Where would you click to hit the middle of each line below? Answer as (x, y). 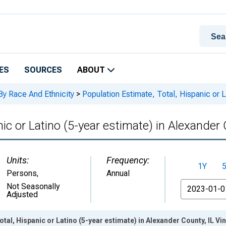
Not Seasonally (33, 186)
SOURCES (43, 70)
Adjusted (22, 194)
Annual (118, 173)
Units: (18, 160)
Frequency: (128, 160)
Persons (22, 173)
